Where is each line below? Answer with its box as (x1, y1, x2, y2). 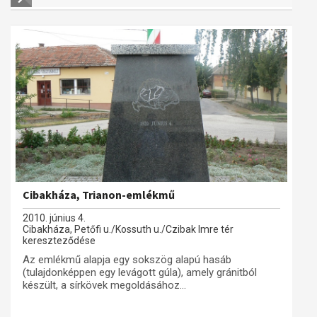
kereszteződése (23, 235, 96, 246)
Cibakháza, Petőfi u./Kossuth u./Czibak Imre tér (23, 224, 234, 235)
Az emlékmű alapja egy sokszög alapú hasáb (23, 253, 231, 266)
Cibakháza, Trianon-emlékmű (23, 188, 175, 202)
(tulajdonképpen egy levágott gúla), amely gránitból (23, 266, 257, 279)
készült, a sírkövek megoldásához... (23, 279, 186, 292)
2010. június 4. (23, 212, 86, 224)
